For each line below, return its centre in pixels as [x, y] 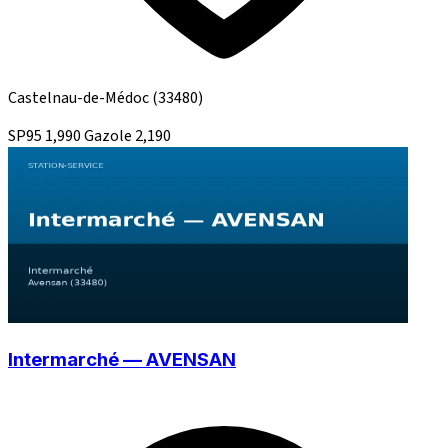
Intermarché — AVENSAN [122, 359]
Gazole [109, 136]
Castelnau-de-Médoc [80, 98]
